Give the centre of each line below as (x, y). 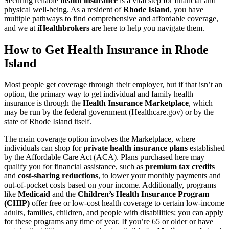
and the (64, 194)
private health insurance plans (135, 148)
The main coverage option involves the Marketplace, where (100, 139)
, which (201, 103)
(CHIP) (17, 203)
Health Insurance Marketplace (136, 103)
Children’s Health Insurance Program (143, 194)
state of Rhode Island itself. (48, 122)
